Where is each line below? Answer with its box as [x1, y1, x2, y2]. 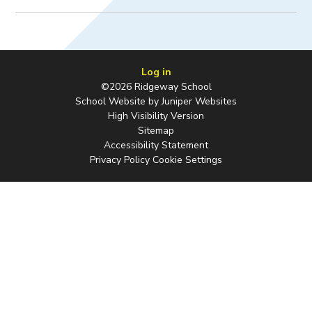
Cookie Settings [153, 153, 222, 166]
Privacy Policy [90, 153, 150, 166]
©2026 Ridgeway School [100, 79, 212, 93]
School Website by [75, 94, 162, 108]
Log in [141, 65, 171, 79]
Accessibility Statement [104, 138, 208, 152]
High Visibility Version [108, 109, 204, 123]
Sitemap [138, 123, 174, 137]
